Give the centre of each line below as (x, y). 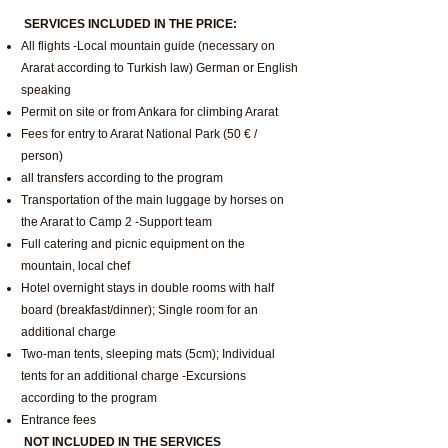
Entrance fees (58, 420)
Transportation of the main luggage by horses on (152, 200)
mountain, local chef (75, 266)
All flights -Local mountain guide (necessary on (148, 46)
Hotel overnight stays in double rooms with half (147, 288)
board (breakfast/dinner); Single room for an (139, 310)
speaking (46, 90)
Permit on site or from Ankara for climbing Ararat (149, 112)
